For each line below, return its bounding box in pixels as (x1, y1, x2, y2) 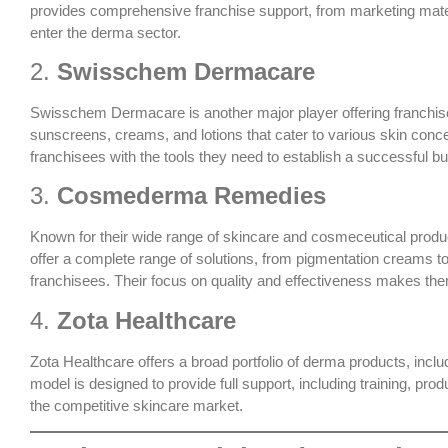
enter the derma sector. (30, 23, 181, 41)
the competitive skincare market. (30, 396, 243, 414)
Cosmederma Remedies (57, 182, 326, 210)
